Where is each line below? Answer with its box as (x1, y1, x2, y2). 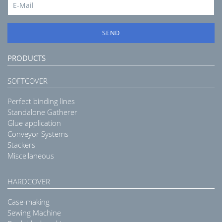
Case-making (7, 197, 50, 207)
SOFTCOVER (7, 76, 48, 86)
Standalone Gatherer (7, 107, 77, 117)
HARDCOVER (7, 176, 50, 187)
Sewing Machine (7, 208, 61, 218)
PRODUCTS (7, 53, 46, 63)
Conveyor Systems (7, 129, 68, 139)
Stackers (7, 140, 35, 150)
